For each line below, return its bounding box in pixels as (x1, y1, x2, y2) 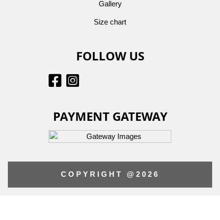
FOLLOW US (76, 48, 144, 64)
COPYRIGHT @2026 (60, 170, 160, 179)
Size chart (94, 18, 126, 27)
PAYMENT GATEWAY (53, 108, 167, 125)
